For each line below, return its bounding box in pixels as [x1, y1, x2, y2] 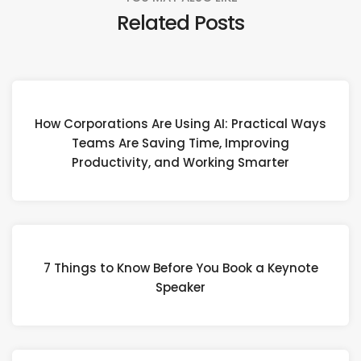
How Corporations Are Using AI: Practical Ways [35, 115, 326, 133]
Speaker [156, 279, 205, 297]
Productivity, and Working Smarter [72, 154, 289, 172]
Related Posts [117, 8, 244, 38]
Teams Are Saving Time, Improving [72, 135, 289, 152]
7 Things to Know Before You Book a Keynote [43, 259, 318, 277]
